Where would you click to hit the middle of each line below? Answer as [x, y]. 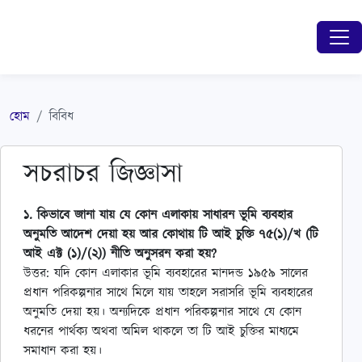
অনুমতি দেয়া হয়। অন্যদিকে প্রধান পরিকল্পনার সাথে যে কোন [162, 312]
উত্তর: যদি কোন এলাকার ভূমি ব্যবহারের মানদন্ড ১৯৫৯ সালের [166, 273]
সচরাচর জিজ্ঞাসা [103, 174]
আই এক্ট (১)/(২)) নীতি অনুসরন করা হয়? [120, 254]
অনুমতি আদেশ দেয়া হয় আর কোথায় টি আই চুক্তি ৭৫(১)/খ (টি [171, 234]
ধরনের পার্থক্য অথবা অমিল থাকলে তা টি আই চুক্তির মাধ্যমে [161, 331]
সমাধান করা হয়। [63, 351]
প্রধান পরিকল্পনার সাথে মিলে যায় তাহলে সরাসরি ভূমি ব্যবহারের [168, 293]
